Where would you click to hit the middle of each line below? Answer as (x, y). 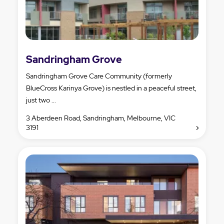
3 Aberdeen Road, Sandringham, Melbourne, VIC (101, 118)
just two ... (41, 100)
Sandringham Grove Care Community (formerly (99, 76)
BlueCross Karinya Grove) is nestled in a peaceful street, (111, 88)
